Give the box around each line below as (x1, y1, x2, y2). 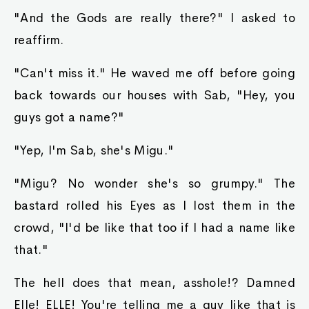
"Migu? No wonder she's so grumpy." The (14, 176, 295, 191)
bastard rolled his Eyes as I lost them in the (14, 198, 295, 213)
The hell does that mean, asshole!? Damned (14, 275, 295, 290)
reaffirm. (14, 32, 64, 48)
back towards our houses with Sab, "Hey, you (14, 88, 295, 103)
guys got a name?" (14, 110, 125, 125)
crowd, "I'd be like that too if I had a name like (14, 220, 295, 235)
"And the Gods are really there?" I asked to (14, 10, 295, 26)
